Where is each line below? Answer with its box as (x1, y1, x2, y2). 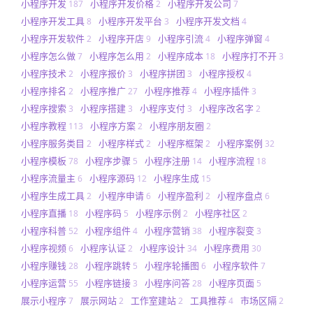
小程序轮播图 (145, 259, 199, 272)
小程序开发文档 (176, 14, 240, 27)
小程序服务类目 (21, 136, 85, 150)
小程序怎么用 (89, 49, 144, 62)
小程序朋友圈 (150, 119, 204, 132)
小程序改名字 (199, 101, 254, 115)
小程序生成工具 (21, 189, 85, 202)
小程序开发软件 (21, 31, 85, 45)
